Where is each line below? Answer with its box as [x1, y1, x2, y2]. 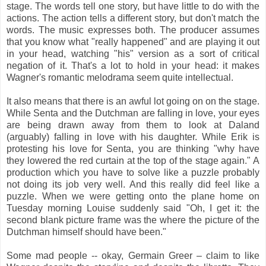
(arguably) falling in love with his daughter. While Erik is [7, 131, 259, 142]
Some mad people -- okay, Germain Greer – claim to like [7, 250, 259, 261]
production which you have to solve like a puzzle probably [7, 167, 259, 178]
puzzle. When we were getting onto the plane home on [7, 191, 259, 201]
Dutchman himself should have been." [7, 226, 166, 237]
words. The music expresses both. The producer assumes [7, 24, 259, 35]
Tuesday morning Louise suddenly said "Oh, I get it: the [7, 202, 259, 213]
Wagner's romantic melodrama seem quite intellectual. [7, 72, 233, 83]
